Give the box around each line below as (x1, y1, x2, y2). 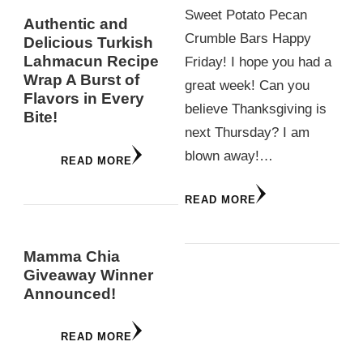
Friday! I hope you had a (184, 54, 331, 70)
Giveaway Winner (23, 266, 153, 284)
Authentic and (23, 15, 128, 33)
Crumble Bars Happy (184, 31, 311, 47)
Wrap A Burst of (23, 71, 139, 89)
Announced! (23, 284, 116, 302)
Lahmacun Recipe (23, 53, 159, 70)
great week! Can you (184, 78, 310, 94)
